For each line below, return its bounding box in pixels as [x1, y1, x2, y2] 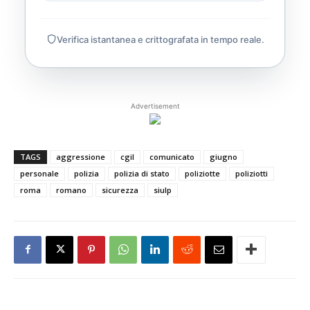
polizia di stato [114, 167, 170, 179]
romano [56, 184, 86, 195]
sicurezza [102, 184, 138, 195]
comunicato [149, 151, 194, 162]
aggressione [56, 151, 105, 162]
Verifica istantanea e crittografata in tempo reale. [56, 33, 264, 45]
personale [20, 167, 59, 179]
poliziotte [185, 167, 220, 179]
